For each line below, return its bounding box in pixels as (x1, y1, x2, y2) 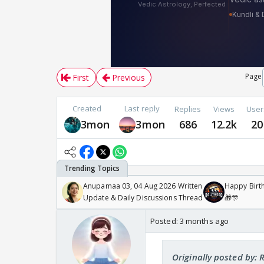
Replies (174, 103, 202, 114)
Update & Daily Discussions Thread (83, 193, 203, 203)
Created (72, 103, 102, 114)
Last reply (124, 103, 160, 114)
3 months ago (179, 216, 229, 227)
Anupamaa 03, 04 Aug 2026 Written (83, 181, 203, 192)
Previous (111, 72, 146, 84)
